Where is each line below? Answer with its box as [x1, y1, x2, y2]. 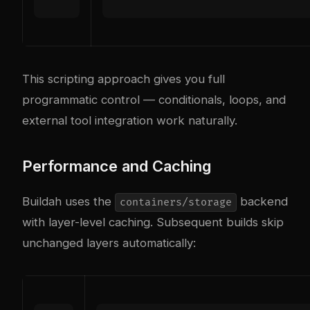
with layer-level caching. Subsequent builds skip [22, 215, 284, 229]
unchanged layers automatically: [22, 235, 196, 250]
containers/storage [119, 195, 232, 209]
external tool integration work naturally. [22, 113, 237, 127]
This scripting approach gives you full [22, 71, 225, 86]
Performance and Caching [22, 156, 211, 175]
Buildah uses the [22, 194, 115, 208]
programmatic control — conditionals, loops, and [22, 92, 286, 107]
